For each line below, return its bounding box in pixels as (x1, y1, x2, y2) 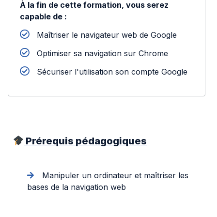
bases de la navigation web (27, 182, 126, 192)
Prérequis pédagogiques (24, 135, 147, 147)
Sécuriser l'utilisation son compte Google (34, 67, 187, 77)
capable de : (20, 12, 67, 22)
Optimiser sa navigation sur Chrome (34, 48, 168, 59)
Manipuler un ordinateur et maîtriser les (40, 170, 188, 180)
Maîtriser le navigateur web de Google (34, 30, 177, 40)
